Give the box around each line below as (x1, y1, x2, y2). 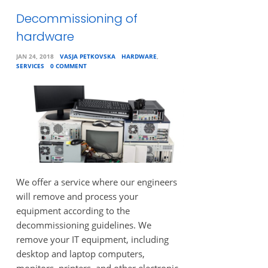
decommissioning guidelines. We (16, 219, 151, 231)
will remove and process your (16, 190, 138, 202)
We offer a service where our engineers (16, 176, 177, 188)
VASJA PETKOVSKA (59, 51, 115, 60)
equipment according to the (16, 205, 130, 217)
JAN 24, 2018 (16, 51, 54, 60)
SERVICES (16, 61, 44, 70)
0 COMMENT (50, 61, 87, 70)
